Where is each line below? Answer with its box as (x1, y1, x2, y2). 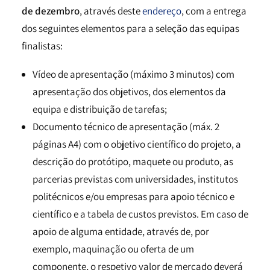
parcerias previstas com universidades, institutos (33, 172, 238, 186)
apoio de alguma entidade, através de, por (33, 225, 209, 238)
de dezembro (22, 4, 80, 17)
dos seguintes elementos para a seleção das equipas (22, 22, 239, 35)
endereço (142, 4, 181, 17)
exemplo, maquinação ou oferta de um (33, 242, 194, 256)
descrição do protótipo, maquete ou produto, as (33, 155, 233, 168)
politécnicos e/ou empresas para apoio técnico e (33, 190, 234, 203)
